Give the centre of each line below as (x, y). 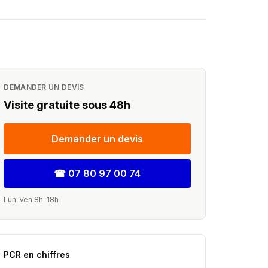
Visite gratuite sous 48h (67, 105)
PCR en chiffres (37, 255)
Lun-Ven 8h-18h (31, 200)
